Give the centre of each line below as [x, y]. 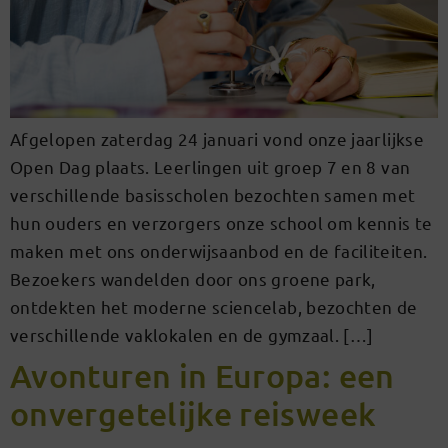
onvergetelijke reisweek [193, 413]
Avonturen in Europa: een [202, 375]
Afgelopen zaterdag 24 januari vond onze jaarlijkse [217, 138]
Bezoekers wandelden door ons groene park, [193, 278]
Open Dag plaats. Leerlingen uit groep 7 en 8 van [210, 166]
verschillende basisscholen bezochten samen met [213, 194]
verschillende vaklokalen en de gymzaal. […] [192, 334]
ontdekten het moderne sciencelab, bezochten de [214, 306]
